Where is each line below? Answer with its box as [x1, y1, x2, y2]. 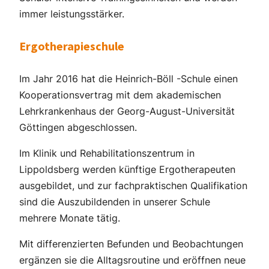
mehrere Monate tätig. [19, 211, 120, 224]
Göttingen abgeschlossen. [19, 121, 137, 133]
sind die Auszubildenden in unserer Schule [19, 195, 210, 208]
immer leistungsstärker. [19, 7, 127, 20]
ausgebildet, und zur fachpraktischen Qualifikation [19, 179, 247, 192]
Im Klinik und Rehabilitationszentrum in [19, 147, 195, 159]
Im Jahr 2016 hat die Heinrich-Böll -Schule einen [19, 72, 238, 85]
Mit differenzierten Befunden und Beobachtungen [19, 237, 243, 250]
